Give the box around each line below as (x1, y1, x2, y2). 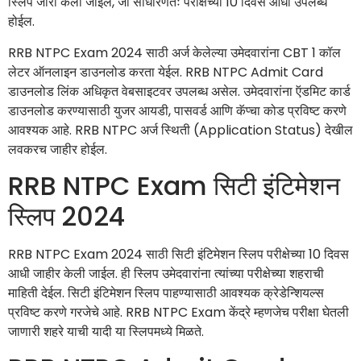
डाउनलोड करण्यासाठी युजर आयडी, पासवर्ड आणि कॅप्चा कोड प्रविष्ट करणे (8, 101, 346, 120)
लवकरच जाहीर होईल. (8, 139, 107, 159)
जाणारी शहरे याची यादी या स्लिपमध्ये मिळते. (8, 322, 204, 341)
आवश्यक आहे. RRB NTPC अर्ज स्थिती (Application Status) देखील (8, 120, 353, 139)
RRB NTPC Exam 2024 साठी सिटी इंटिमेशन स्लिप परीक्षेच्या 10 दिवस (8, 244, 349, 263)
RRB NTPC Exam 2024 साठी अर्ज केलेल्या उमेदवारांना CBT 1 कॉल (8, 43, 341, 62)
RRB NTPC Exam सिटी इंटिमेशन (8, 167, 340, 204)
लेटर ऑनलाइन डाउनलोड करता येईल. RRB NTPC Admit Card (8, 62, 323, 81)
